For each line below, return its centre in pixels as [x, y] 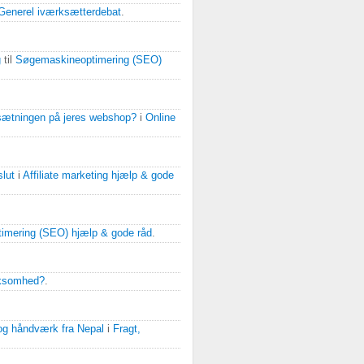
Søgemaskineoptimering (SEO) [89, 60]
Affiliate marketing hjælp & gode [98, 175]
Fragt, [127, 329]
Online [160, 118]
